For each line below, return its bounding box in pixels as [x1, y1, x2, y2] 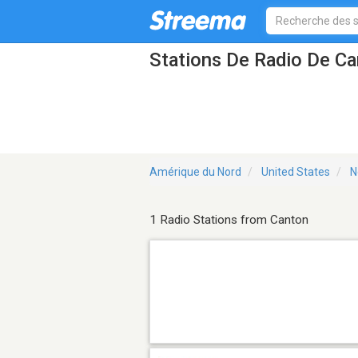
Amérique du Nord [149, 165, 241, 179]
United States [261, 165, 330, 179]
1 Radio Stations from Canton [149, 213, 308, 228]
